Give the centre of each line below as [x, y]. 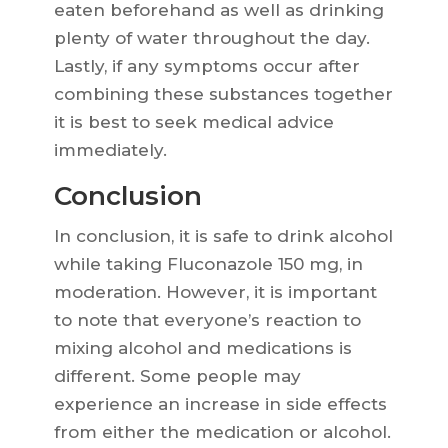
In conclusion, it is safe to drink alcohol [223, 236]
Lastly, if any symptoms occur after [206, 66]
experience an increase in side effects [220, 404]
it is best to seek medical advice [193, 122]
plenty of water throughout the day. [211, 38]
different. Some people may [177, 376]
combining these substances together [223, 94]
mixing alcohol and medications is [202, 348]
